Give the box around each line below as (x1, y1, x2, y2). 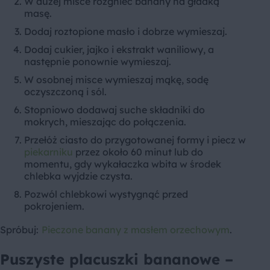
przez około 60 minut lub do (73, 146, 203, 159)
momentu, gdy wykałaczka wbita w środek (24, 158, 221, 171)
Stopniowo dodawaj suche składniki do (24, 104, 205, 116)
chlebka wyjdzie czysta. (24, 170, 133, 183)
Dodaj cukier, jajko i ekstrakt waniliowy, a (24, 43, 214, 56)
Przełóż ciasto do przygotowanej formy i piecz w (24, 134, 246, 146)
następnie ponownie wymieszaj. (24, 55, 171, 68)
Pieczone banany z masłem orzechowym (42, 224, 230, 236)
